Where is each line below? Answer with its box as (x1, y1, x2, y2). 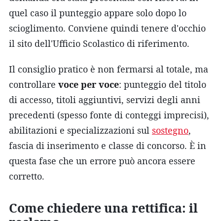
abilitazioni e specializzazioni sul (9, 124, 152, 136)
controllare (9, 78, 58, 90)
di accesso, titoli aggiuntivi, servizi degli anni (9, 93, 200, 106)
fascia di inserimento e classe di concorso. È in (9, 139, 206, 151)
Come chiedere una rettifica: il (9, 199, 198, 216)
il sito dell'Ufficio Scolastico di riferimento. (9, 37, 189, 49)
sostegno (152, 124, 188, 136)
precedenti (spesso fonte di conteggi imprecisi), (9, 109, 209, 121)
